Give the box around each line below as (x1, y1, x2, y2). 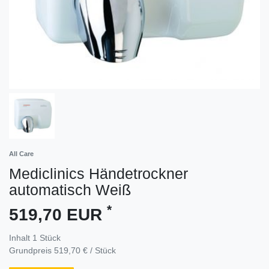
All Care (9, 150, 34, 157)
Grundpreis (9, 245, 54, 255)
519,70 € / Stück (54, 245, 116, 255)
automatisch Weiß (9, 181, 131, 198)
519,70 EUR (9, 205, 107, 224)
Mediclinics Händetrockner (9, 165, 188, 182)
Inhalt (9, 232, 32, 243)
